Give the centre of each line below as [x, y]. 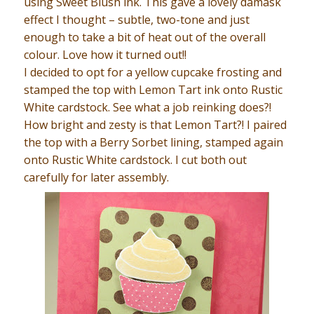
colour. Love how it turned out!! [105, 55]
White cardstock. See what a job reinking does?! [147, 108]
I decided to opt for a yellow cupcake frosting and [152, 73]
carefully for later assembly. [96, 178]
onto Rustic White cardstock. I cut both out [135, 160]
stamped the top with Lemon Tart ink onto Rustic [153, 90]
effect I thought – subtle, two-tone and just [136, 20]
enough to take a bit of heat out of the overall [144, 37]
